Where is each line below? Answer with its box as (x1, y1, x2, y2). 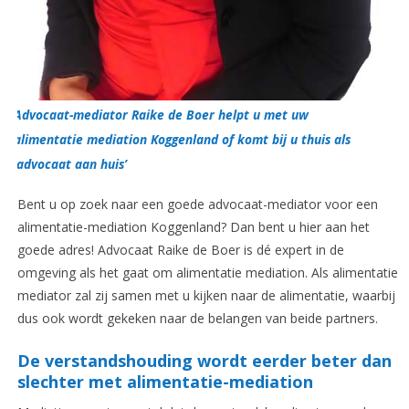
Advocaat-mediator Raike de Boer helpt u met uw (13, 106, 309, 124)
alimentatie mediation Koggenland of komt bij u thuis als (13, 131, 351, 149)
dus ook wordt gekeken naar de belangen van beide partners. (16, 309, 378, 328)
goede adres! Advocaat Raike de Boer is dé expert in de (16, 241, 344, 259)
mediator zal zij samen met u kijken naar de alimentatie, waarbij (16, 287, 395, 305)
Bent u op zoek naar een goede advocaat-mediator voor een (16, 195, 378, 214)
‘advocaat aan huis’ (13, 155, 127, 173)
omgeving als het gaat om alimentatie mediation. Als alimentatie (16, 264, 398, 282)
